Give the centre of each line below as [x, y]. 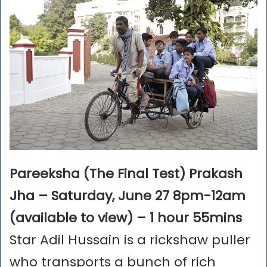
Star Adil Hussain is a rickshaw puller [130, 240]
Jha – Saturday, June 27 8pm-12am [128, 196]
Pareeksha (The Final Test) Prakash [126, 174]
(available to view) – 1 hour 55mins [126, 218]
